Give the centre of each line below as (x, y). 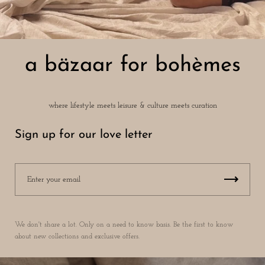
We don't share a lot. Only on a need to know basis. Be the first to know (124, 224)
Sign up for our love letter (84, 135)
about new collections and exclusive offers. (77, 236)
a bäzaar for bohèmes (132, 66)
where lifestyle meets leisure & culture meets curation (132, 105)
